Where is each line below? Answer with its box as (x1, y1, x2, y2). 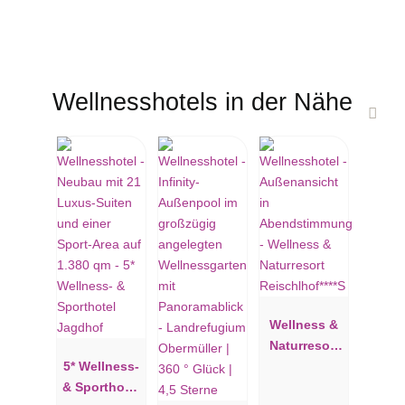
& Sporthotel (62, 379, 140, 394)
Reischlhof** (266, 358, 342, 373)
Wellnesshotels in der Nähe (52, 88, 353, 117)
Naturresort (268, 337, 339, 353)
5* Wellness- (63, 358, 139, 373)
